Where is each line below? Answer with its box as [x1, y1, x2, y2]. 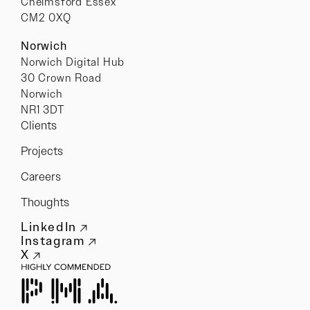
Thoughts [21, 194, 69, 210]
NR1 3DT [21, 102, 64, 118]
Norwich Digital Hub [21, 55, 125, 70]
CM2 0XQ [21, 10, 71, 26]
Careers [21, 169, 61, 185]
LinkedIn [21, 219, 77, 236]
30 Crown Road [21, 71, 102, 86]
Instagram [21, 232, 86, 250]
